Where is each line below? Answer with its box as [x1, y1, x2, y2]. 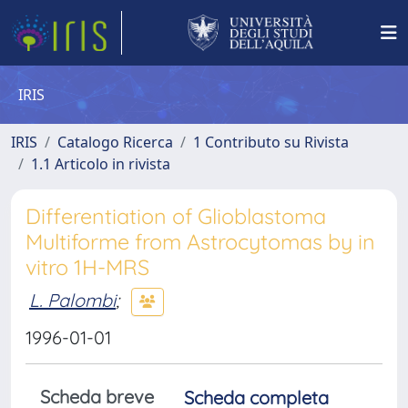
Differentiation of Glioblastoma [25, 203, 326, 229]
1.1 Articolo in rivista [31, 154, 170, 174]
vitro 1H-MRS [25, 254, 149, 280]
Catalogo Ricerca [57, 132, 173, 152]
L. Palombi [29, 288, 116, 311]
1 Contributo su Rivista [193, 132, 349, 152]
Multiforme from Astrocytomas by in [25, 229, 375, 255]
